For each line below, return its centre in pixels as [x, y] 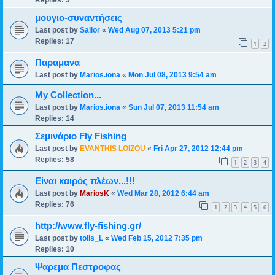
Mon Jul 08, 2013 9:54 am [172, 75]
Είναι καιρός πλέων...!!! [85, 181]
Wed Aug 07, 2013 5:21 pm [154, 30]
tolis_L [91, 238]
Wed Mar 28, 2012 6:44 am [163, 193]
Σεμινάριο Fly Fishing [81, 136]
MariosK [95, 193]
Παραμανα [57, 63]
